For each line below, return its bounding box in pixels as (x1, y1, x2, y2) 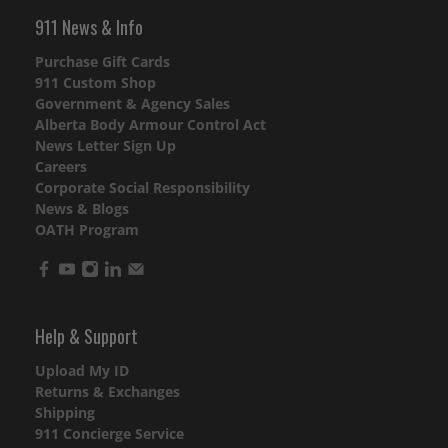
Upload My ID (35, 361, 129, 381)
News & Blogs (35, 199, 129, 219)
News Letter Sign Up (35, 136, 176, 156)
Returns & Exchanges (35, 382, 180, 402)
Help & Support (35, 323, 138, 350)
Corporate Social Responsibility (35, 178, 250, 198)
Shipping (35, 403, 95, 423)
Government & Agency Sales (35, 94, 230, 114)
